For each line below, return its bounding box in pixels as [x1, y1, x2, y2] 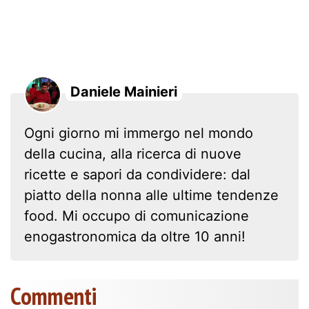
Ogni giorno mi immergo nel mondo [24, 124, 253, 141]
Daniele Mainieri [70, 83, 177, 100]
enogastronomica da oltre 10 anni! [24, 228, 246, 245]
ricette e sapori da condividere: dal [24, 166, 250, 183]
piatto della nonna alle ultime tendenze [24, 186, 279, 203]
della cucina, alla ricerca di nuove [24, 145, 241, 162]
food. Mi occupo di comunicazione [24, 207, 249, 224]
